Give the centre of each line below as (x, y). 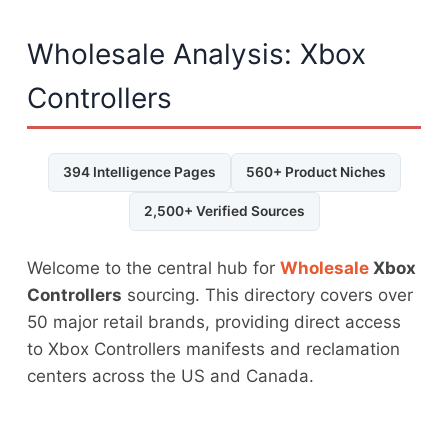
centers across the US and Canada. (171, 375)
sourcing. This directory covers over (268, 294)
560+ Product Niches (315, 171)
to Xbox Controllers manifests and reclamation (214, 348)
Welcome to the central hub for (154, 267)
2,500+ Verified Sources (224, 210)
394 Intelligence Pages (139, 171)
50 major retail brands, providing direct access (214, 321)
